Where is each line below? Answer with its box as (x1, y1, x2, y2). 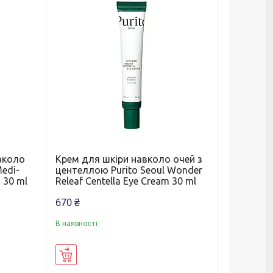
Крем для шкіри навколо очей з (55, 154, 202, 165)
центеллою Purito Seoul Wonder (55, 165, 202, 176)
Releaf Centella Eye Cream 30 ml (55, 175, 196, 187)
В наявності (55, 219, 97, 228)
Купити (76, 250, 104, 261)
